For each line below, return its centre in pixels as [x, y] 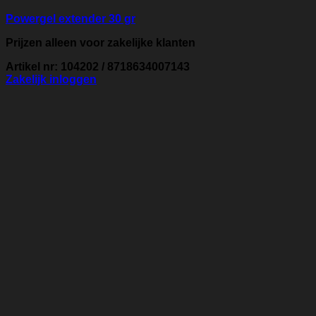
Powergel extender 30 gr [71, 19]
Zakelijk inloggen [51, 80]
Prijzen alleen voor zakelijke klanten [101, 43]
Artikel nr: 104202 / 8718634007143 [98, 67]
